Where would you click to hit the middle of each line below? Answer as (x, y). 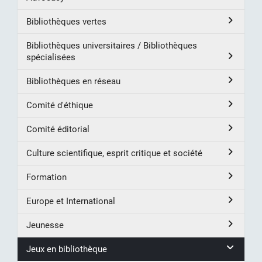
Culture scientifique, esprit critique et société (114, 153)
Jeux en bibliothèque (67, 249)
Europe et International (71, 201)
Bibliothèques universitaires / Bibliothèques (112, 45)
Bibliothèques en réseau (73, 81)
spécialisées (51, 57)
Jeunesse (45, 225)
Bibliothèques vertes (66, 21)
